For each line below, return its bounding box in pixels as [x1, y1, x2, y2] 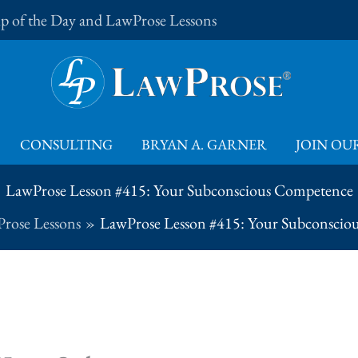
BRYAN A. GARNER [141, 135, 267, 154]
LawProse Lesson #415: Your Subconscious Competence [5, 180, 353, 201]
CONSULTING [20, 135, 113, 154]
